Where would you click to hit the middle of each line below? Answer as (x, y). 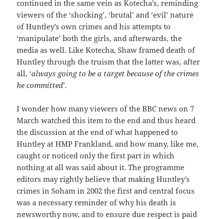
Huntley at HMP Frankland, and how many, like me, (108, 144)
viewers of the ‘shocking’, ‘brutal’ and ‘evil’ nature (105, 15)
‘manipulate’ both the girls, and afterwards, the (99, 38)
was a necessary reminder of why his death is (97, 203)
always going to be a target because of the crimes (115, 74)
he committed (40, 85)
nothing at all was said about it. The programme (101, 167)
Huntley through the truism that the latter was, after (109, 62)
